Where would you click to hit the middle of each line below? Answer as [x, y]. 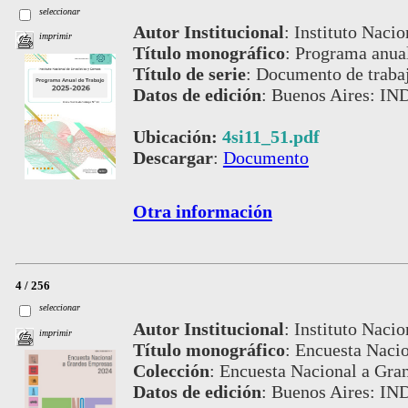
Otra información [202, 212]
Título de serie [189, 74]
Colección [171, 371]
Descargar [173, 158]
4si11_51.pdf [270, 137]
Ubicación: [177, 137]
